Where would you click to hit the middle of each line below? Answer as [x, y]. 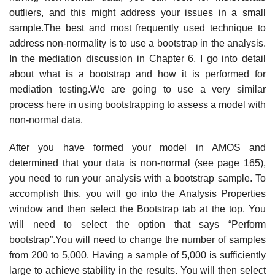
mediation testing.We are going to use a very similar [137, 89]
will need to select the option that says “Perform [137, 225]
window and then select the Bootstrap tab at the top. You [137, 209]
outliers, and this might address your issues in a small [137, 12]
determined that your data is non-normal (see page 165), [137, 163]
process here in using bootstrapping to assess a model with [137, 104]
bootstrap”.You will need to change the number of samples [137, 240]
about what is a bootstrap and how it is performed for [137, 74]
